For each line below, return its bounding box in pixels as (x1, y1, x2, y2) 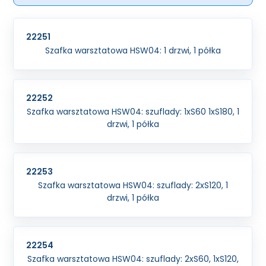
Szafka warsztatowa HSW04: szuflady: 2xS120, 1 (37, 179, 228, 191)
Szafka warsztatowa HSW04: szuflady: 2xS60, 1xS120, (27, 253, 239, 265)
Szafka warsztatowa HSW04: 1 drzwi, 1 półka (45, 45, 221, 56)
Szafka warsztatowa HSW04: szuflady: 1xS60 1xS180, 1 (26, 106, 239, 118)
